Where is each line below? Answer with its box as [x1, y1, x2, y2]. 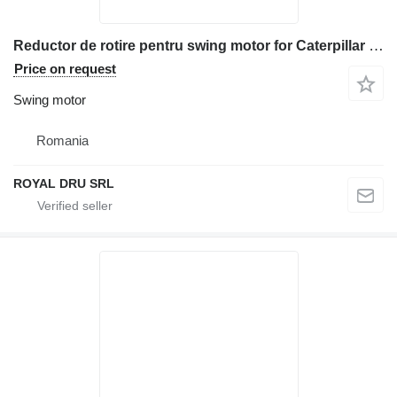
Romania [36, 132, 89, 148]
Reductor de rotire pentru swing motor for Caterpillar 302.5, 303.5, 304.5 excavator [369, 36, 384, 54]
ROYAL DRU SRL [13, 175, 114, 191]
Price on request [14, 60, 116, 76]
